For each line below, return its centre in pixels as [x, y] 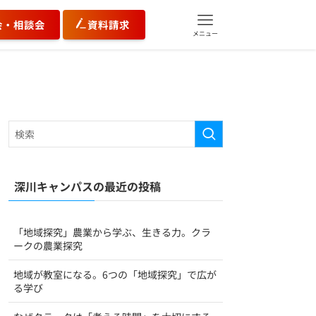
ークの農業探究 [48, 245]
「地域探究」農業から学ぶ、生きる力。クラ [112, 232]
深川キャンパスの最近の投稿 [87, 186]
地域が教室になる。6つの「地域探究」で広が [115, 274]
